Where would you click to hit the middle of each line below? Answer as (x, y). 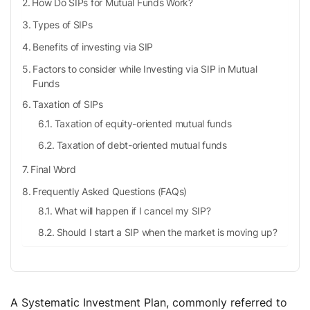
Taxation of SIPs (69, 104)
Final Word (53, 169)
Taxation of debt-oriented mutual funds (143, 145)
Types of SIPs (63, 24)
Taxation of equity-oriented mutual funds (143, 123)
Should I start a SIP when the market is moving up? (167, 232)
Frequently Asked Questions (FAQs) (110, 191)
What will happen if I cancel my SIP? (133, 210)
